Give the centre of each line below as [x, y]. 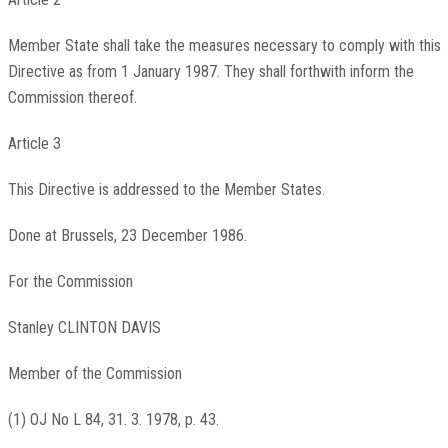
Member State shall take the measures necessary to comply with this [224, 46]
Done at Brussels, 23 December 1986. [127, 236]
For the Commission [70, 282]
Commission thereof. [72, 98]
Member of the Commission [94, 374]
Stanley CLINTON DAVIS [84, 328]
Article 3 [34, 144]
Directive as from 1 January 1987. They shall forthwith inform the [210, 72]
